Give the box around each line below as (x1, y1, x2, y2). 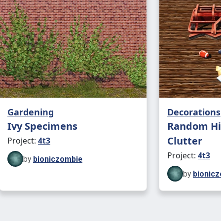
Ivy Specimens (7, 119, 77, 133)
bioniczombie (33, 154, 82, 164)
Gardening (7, 106, 54, 118)
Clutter (167, 134, 202, 147)
